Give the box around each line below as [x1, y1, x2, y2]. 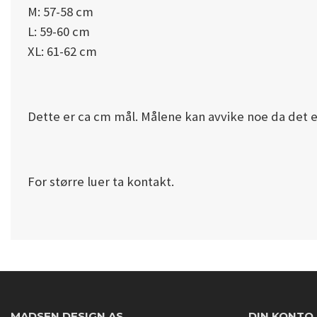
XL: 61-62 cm [28, 43, 97, 59]
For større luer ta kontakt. [28, 173, 174, 190]
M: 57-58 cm [28, 4, 93, 20]
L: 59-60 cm [28, 23, 90, 40]
